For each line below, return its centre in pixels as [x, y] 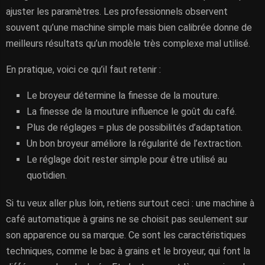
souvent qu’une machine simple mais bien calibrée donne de [129, 28]
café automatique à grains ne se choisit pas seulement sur [127, 219]
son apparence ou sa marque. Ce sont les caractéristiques [126, 235]
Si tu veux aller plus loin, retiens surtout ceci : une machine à [130, 203]
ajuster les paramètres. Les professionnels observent [117, 12]
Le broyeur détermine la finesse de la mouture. [123, 96]
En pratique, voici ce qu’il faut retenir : [83, 70]
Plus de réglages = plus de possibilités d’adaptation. [135, 127]
